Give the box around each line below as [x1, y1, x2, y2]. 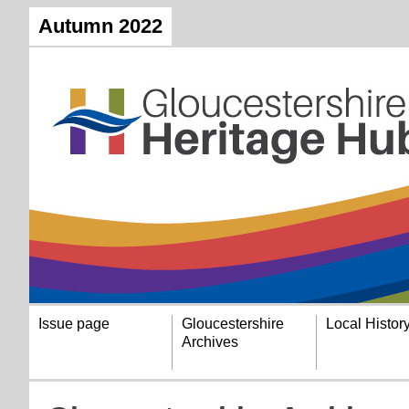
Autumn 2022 [38, 15, 163, 37]
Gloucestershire [182, 316, 285, 331]
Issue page [38, 316, 110, 331]
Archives [182, 334, 239, 350]
